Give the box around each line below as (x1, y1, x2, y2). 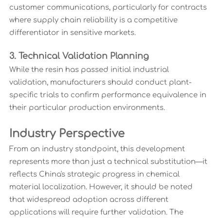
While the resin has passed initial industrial (9, 66, 169, 74)
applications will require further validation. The (9, 208, 183, 217)
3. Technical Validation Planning (9, 52, 149, 61)
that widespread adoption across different (9, 196, 168, 204)
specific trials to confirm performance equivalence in (9, 91, 206, 100)
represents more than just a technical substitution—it (9, 158, 207, 166)
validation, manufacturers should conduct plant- (9, 78, 192, 87)
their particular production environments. (9, 104, 165, 112)
